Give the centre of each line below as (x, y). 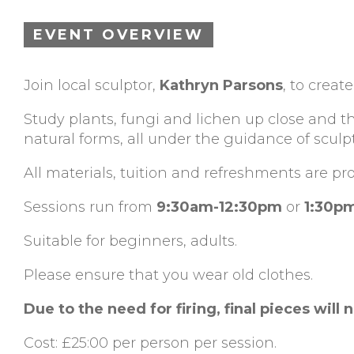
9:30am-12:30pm (219, 207)
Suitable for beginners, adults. (130, 241)
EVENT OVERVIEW (119, 35)
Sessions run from (90, 207)
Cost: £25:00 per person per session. (150, 343)
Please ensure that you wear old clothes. (168, 275)
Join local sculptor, (92, 86)
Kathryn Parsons (221, 86)
